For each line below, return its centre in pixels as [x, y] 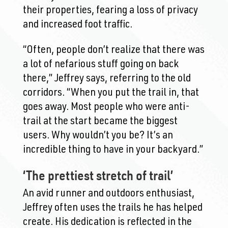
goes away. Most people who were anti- [106, 107]
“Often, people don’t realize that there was [113, 50]
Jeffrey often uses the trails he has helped [112, 208]
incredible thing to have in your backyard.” [113, 150]
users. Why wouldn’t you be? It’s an [98, 136]
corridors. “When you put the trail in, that [111, 93]
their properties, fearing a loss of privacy [110, 10]
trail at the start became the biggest [100, 121]
